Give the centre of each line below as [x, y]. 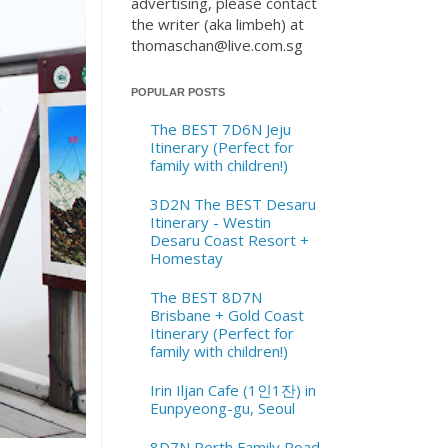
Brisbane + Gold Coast [226, 314]
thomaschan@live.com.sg [217, 45]
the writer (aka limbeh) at [217, 24]
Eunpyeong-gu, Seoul [222, 407]
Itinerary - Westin [210, 221]
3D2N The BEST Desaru [232, 203]
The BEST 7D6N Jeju [220, 128]
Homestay [186, 257]
